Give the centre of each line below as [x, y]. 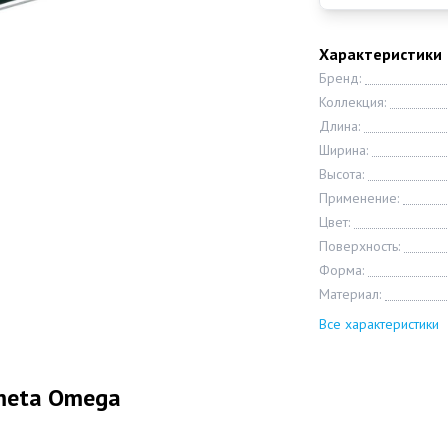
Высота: [341, 174]
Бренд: [339, 78]
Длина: [339, 126]
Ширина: [343, 150]
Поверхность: [359, 246]
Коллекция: [352, 102]
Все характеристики [378, 324]
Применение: [358, 198]
